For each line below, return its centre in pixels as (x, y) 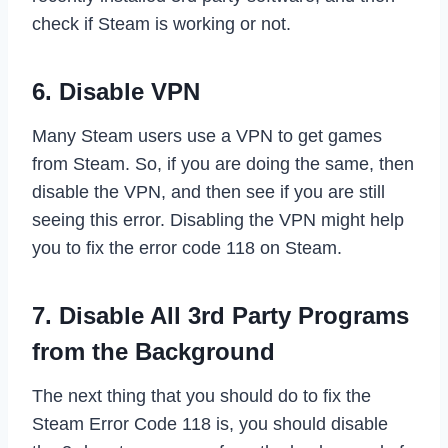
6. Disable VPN (116, 92)
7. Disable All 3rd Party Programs (220, 316)
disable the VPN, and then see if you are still (208, 192)
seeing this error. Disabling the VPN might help (218, 220)
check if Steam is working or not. (161, 24)
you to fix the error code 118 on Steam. (187, 248)
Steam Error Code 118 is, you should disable (210, 424)
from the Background (153, 352)
